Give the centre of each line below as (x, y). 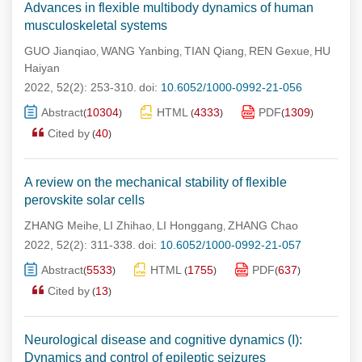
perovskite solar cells (84, 200)
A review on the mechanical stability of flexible (156, 182)
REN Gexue (279, 51)
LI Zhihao (128, 225)
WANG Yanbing (140, 51)
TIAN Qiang (214, 51)
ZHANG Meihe (61, 225)
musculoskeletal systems (96, 25)
